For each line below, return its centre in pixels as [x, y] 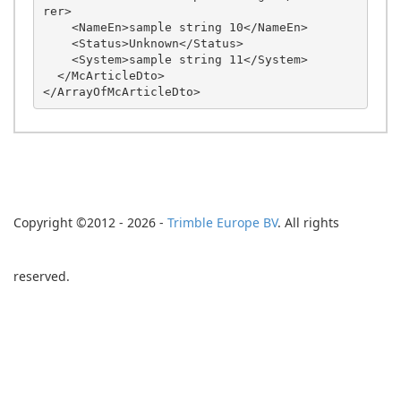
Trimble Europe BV [222, 222]
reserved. [42, 276]
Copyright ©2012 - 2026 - [90, 222]
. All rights [308, 222]
